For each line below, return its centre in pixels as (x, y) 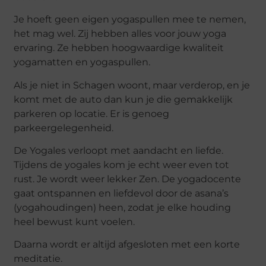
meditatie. (38, 259)
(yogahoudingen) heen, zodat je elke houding (123, 208)
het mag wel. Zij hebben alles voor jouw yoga (120, 34)
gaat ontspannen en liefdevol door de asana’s (121, 194)
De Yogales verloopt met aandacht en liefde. (119, 151)
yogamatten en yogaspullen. (83, 62)
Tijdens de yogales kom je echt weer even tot (122, 165)
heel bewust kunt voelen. (76, 222)
